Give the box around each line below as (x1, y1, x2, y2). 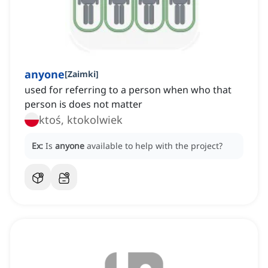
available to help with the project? (87, 140, 223, 152)
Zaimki (68, 68, 96, 80)
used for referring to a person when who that (25, 83, 232, 97)
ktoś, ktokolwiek (39, 112, 123, 127)
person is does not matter (25, 98, 142, 111)
